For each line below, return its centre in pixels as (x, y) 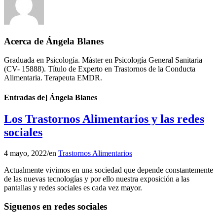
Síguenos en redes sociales (55, 207)
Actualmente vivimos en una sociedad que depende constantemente (109, 170)
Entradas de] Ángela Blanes (51, 97)
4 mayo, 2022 (25, 153)
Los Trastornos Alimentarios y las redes (104, 119)
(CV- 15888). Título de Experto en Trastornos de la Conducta (100, 69)
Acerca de (25, 41)
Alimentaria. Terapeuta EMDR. (53, 78)
